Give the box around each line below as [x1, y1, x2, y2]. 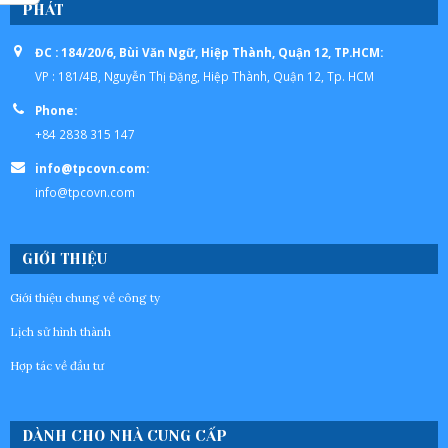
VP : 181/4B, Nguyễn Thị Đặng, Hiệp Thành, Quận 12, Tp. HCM [35, 68, 374, 85]
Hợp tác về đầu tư [10, 358, 104, 374]
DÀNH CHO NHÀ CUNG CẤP [22, 427, 227, 446]
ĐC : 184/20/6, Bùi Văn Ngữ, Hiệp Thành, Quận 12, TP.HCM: [35, 44, 383, 61]
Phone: [35, 102, 77, 119]
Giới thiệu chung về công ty [10, 290, 160, 306]
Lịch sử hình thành [10, 324, 111, 340]
